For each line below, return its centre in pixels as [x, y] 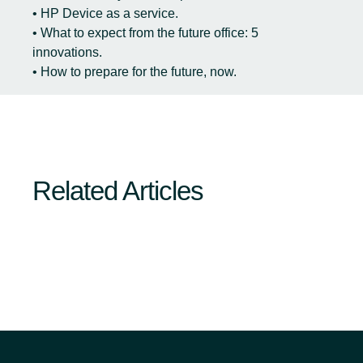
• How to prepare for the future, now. [135, 72]
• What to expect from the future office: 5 [145, 33]
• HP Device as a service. [105, 13]
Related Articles [118, 191]
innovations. [67, 52]
